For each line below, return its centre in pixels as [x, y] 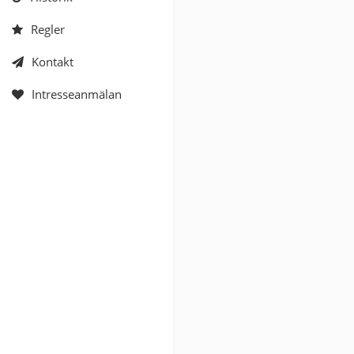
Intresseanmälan [77, 94]
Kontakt [53, 62]
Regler [48, 29]
